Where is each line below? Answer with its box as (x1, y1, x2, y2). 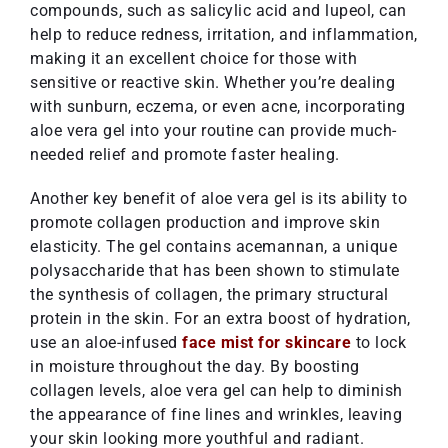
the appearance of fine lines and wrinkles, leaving (30, 404, 402, 424)
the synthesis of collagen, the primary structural (30, 284, 389, 304)
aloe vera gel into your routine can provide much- (30, 120, 397, 140)
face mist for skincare (177, 332, 351, 352)
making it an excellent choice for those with (30, 48, 357, 68)
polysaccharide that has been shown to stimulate (30, 260, 400, 280)
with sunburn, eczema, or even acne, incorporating (30, 96, 406, 116)
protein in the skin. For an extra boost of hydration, (30, 308, 411, 328)
